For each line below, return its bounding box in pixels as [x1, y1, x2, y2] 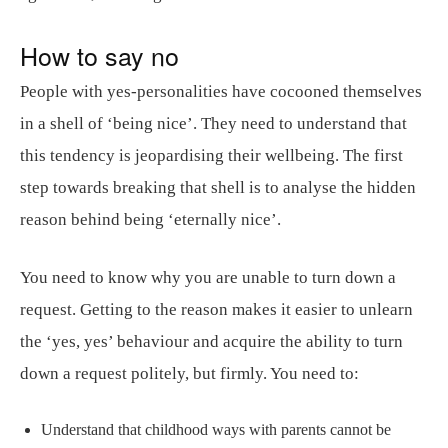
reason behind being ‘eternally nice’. [20, 210, 281, 229]
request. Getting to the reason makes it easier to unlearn [20, 300, 413, 319]
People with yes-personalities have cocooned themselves [20, 82, 422, 101]
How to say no [20, 37, 179, 73]
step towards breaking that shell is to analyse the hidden [20, 178, 416, 197]
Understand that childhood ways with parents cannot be [41, 421, 391, 438]
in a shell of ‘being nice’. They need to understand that [20, 114, 407, 133]
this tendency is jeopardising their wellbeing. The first [20, 146, 403, 165]
